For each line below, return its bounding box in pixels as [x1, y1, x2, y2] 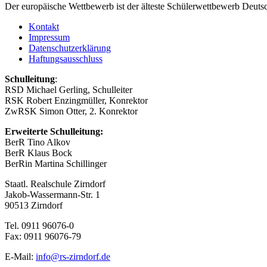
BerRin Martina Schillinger [5, 158, 107, 169]
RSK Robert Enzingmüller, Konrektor [5, 95, 148, 105]
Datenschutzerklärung [29, 42, 111, 53]
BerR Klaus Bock [5, 147, 72, 158]
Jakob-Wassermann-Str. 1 [5, 189, 100, 200]
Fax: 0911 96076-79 [5, 231, 81, 241]
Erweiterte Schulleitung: [5, 126, 103, 136]
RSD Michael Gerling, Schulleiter [5, 84, 132, 95]
